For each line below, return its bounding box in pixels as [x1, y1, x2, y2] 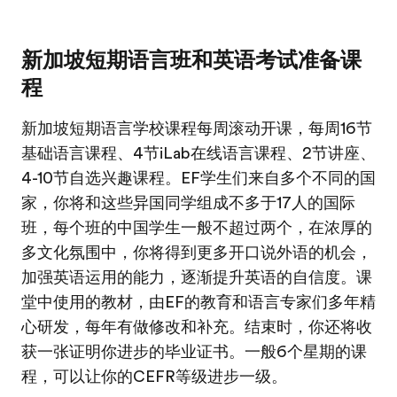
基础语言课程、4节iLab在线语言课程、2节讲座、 [21, 144, 376, 162]
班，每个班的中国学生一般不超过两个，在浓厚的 [21, 219, 372, 237]
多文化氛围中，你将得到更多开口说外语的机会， [21, 244, 372, 261]
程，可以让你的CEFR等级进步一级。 [21, 368, 287, 385]
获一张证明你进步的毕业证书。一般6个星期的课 [21, 343, 367, 361]
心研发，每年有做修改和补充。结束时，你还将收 [21, 318, 372, 336]
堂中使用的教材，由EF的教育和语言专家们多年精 [21, 293, 376, 311]
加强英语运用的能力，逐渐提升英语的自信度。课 [21, 269, 372, 286]
